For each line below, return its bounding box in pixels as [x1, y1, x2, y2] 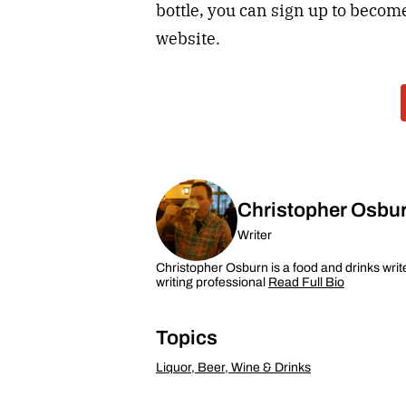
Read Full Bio [268, 273, 344, 293]
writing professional [156, 273, 268, 293]
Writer [237, 226, 272, 246]
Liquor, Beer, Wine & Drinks [156, 358, 311, 378]
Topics [156, 323, 217, 353]
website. [156, 28, 220, 50]
